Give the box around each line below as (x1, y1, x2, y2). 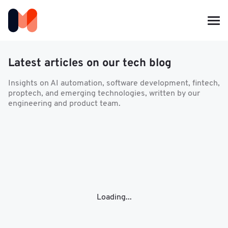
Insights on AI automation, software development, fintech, (8, 79, 220, 88)
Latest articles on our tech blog (8, 56, 172, 70)
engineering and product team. (8, 100, 121, 108)
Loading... (96, 193, 132, 202)
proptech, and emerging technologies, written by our (8, 90, 200, 98)
